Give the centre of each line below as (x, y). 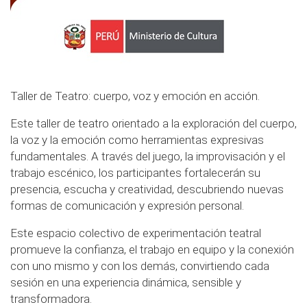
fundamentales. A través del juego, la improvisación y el (148, 157)
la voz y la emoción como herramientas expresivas (137, 140)
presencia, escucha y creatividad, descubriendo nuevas (147, 189)
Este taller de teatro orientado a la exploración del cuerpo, (153, 124)
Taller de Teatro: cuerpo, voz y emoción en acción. (135, 96)
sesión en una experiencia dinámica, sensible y (126, 283)
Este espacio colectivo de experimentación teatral (136, 233)
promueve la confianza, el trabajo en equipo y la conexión (152, 250)
